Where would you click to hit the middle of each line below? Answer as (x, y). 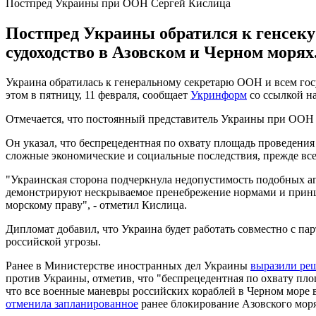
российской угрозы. (53, 241)
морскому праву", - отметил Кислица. (96, 205)
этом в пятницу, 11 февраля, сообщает (98, 95)
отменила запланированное (72, 303)
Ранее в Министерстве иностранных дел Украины (128, 265)
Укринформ (219, 95)
